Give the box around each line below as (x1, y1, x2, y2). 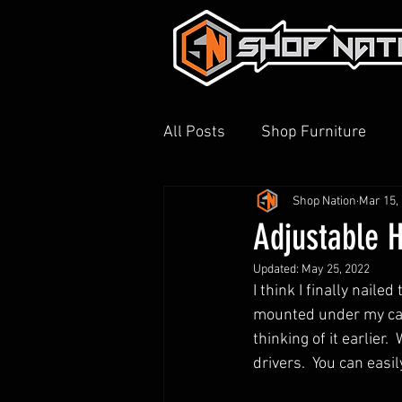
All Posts (163, 122, 225, 142)
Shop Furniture (261, 122, 366, 142)
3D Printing (199, 194, 276, 214)
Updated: (253, 262, 301, 277)
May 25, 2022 (301, 262, 370, 277)
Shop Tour (312, 194, 381, 214)
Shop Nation (293, 193, 356, 209)
